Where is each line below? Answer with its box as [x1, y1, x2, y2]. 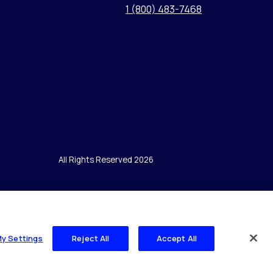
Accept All [156, 232, 197, 244]
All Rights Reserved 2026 [58, 154, 154, 165]
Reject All [72, 232, 110, 244]
